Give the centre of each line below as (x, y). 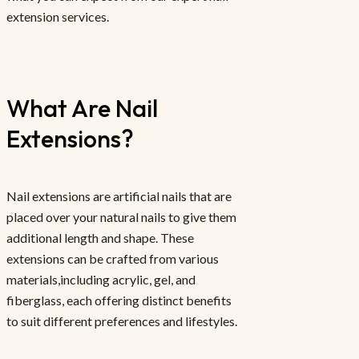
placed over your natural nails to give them (121, 217)
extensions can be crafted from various (113, 259)
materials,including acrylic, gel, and (101, 280)
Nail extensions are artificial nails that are (119, 196)
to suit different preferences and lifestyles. (122, 321)
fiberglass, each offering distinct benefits (119, 301)
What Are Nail (82, 109)
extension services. (58, 17)
